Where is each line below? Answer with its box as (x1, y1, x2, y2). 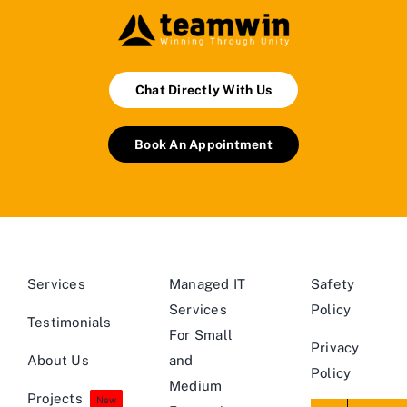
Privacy (310, 339, 360, 355)
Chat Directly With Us (134, 82, 273, 97)
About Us (27, 352, 89, 368)
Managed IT (168, 275, 246, 292)
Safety (310, 275, 355, 292)
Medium (168, 377, 223, 393)
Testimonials (27, 313, 112, 330)
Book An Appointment (134, 136, 273, 152)
